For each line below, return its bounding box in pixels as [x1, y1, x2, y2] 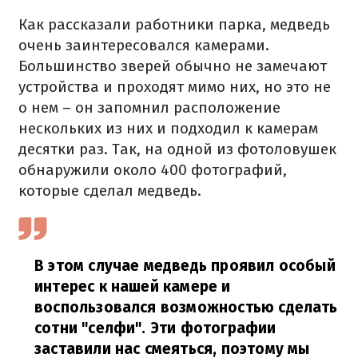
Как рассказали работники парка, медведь [18, 15, 330, 34]
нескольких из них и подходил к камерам [18, 119, 318, 137]
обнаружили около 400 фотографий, [18, 161, 287, 179]
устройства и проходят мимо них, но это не [18, 78, 331, 96]
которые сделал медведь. [18, 181, 201, 200]
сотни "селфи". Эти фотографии [34, 319, 276, 337]
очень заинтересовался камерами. [18, 36, 269, 54]
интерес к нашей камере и [34, 277, 231, 296]
